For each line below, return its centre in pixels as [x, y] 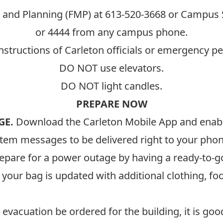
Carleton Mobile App [130, 122]
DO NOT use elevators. [111, 68]
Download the [48, 122]
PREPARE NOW [111, 104]
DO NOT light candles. [111, 86]
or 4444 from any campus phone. [111, 32]
